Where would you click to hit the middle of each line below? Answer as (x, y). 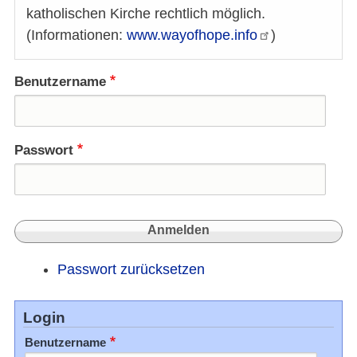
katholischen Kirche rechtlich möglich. (146, 14)
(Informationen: (76, 35)
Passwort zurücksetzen (131, 270)
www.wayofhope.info (192, 35)
